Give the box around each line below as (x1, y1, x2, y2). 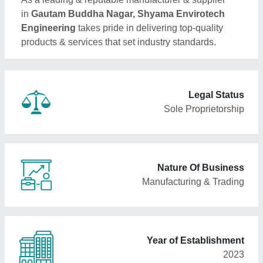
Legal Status (188, 90, 244, 100)
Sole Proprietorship (164, 104, 244, 114)
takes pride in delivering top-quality (78, 23, 223, 33)
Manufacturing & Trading (142, 177, 244, 187)
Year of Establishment (147, 235, 244, 245)
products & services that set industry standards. (21, 37, 216, 47)
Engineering (21, 23, 78, 33)
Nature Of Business (157, 163, 244, 173)
